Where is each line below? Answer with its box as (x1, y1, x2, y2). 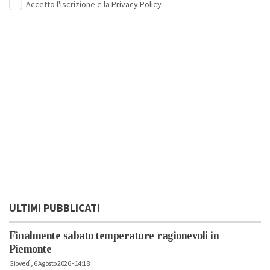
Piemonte (9, 243, 51, 256)
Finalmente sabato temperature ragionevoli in (9, 230, 219, 242)
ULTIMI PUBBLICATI (9, 201, 100, 216)
